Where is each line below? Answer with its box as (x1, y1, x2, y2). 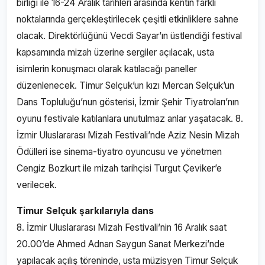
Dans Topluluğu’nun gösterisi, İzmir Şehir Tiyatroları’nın (17, 96, 239, 108)
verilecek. (17, 179, 62, 190)
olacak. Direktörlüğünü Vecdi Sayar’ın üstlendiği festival (17, 30, 242, 41)
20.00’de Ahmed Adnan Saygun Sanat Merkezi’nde (17, 238, 225, 250)
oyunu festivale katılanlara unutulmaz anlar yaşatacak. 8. (17, 113, 243, 124)
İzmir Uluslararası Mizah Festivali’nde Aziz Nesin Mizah (17, 130, 240, 141)
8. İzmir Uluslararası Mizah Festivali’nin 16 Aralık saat (17, 222, 227, 233)
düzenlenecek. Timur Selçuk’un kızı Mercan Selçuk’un (17, 80, 234, 91)
